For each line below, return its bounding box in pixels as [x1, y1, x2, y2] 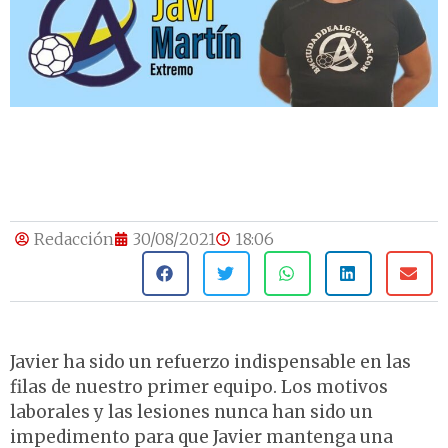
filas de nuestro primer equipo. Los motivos [10, 376, 388, 399]
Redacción [34, 229, 114, 250]
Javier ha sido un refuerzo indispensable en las [10, 351, 411, 374]
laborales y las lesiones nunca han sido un [10, 401, 373, 424]
